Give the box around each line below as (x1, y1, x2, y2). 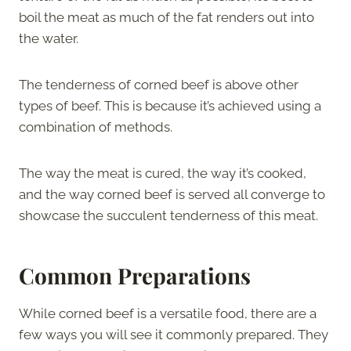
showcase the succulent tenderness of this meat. (19, 207, 318, 223)
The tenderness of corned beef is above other (19, 76, 299, 92)
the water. (19, 30, 78, 46)
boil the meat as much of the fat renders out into (19, 9, 314, 25)
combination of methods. (19, 118, 172, 135)
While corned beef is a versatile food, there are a (19, 305, 317, 321)
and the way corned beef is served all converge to (19, 186, 325, 202)
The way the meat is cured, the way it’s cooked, (19, 165, 306, 181)
